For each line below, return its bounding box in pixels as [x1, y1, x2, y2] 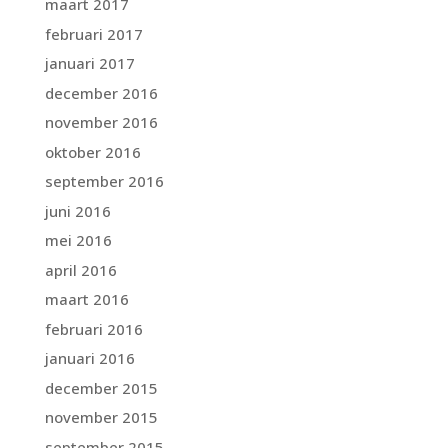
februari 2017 [44, 23, 143, 44]
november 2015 [44, 407, 158, 428]
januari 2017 [44, 53, 135, 74]
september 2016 [44, 171, 164, 192]
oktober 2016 [44, 141, 141, 162]
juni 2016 [44, 200, 111, 221]
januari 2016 [44, 348, 135, 369]
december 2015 [44, 377, 158, 398]
